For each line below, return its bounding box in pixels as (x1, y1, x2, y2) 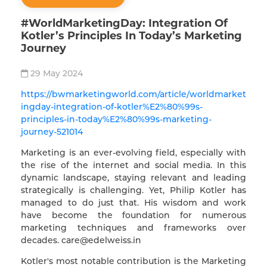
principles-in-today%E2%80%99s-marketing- (21, 113, 212, 125)
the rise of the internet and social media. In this (21, 159, 246, 170)
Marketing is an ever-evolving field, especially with (21, 147, 246, 158)
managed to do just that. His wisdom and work (21, 197, 246, 208)
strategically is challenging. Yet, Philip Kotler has (21, 184, 246, 195)
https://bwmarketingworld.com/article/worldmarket (21, 88, 246, 100)
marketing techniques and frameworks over (21, 222, 246, 233)
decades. (21, 234, 61, 246)
